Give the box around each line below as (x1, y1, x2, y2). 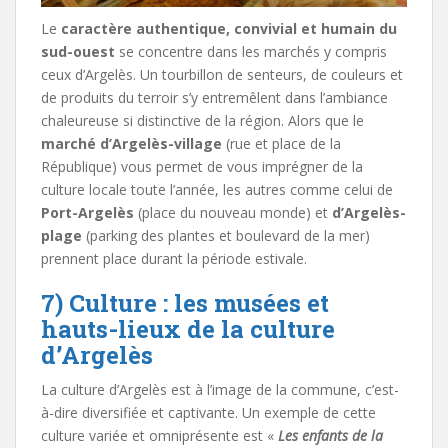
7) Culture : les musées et (41, 286, 329, 319)
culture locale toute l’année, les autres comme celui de (41, 179, 393, 199)
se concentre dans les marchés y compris (115, 41, 387, 61)
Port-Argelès (41, 202, 134, 222)
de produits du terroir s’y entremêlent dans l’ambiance (41, 87, 388, 107)
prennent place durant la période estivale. (41, 248, 307, 268)
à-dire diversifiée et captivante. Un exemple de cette (41, 402, 376, 422)
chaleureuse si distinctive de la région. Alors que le (41, 110, 364, 130)
